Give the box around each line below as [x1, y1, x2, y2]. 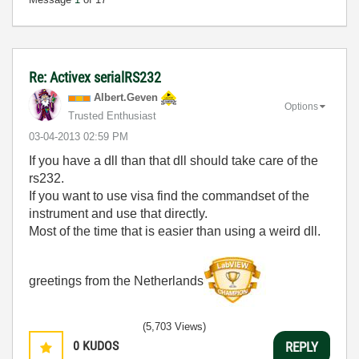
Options [284, 100, 318, 112]
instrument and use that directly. [29, 207, 208, 220]
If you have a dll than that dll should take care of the [29, 154, 318, 167]
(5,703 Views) [143, 321, 206, 333]
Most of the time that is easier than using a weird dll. [29, 224, 321, 238]
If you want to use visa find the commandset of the [29, 189, 309, 203]
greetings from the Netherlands [29, 273, 204, 288]
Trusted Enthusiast [68, 110, 156, 122]
